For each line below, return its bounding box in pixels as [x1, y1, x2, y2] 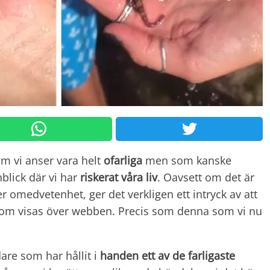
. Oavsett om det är [157, 169, 254, 184]
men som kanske [142, 152, 231, 168]
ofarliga [104, 152, 142, 168]
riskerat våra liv [80, 169, 157, 184]
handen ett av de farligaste [100, 248, 235, 263]
